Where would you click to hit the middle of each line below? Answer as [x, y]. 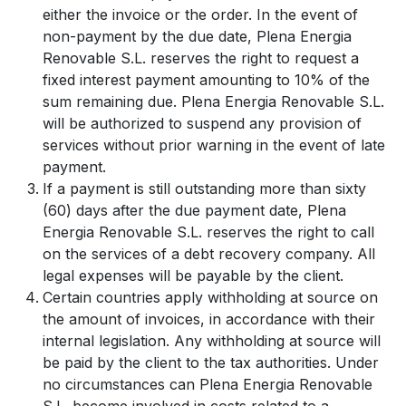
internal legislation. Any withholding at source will [212, 341]
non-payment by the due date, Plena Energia [197, 36]
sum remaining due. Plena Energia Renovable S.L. [213, 101]
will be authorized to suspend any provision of [202, 123]
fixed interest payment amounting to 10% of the [206, 80]
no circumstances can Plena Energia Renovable [208, 384]
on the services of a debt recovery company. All [209, 254]
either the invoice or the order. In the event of [200, 14]
